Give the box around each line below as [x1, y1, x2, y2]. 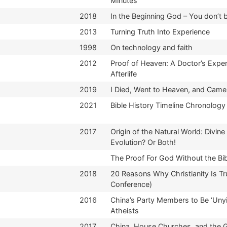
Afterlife [110, 69, 137, 78]
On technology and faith [110, 43, 193, 52]
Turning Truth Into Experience [110, 27, 210, 36]
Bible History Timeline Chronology [110, 100, 225, 109]
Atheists [110, 206, 139, 215]
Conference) [110, 179, 152, 188]
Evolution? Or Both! [110, 137, 176, 146]
